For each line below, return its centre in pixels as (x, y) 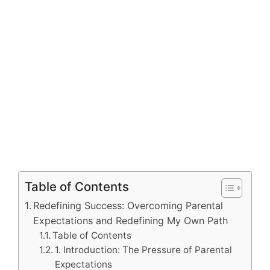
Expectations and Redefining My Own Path (131, 220)
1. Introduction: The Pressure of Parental (144, 250)
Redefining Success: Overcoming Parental (128, 205)
